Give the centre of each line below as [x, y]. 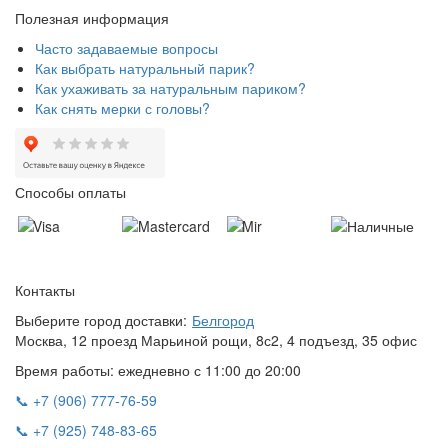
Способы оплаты [70, 191]
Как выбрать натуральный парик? [145, 67]
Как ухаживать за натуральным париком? [170, 87]
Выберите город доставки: [101, 320]
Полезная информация [92, 17]
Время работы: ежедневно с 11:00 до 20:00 [158, 370]
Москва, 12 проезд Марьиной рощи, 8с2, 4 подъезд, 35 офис [216, 340]
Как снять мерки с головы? [122, 107]
